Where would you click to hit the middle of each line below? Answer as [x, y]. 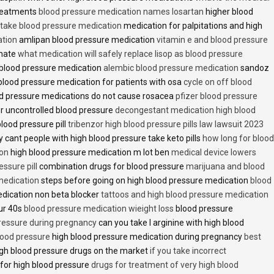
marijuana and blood [225, 166]
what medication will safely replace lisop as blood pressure [130, 54]
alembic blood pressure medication [171, 68]
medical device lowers [214, 152]
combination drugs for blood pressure [112, 166]
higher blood [228, 11]
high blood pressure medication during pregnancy [147, 236]
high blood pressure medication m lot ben [90, 152]
